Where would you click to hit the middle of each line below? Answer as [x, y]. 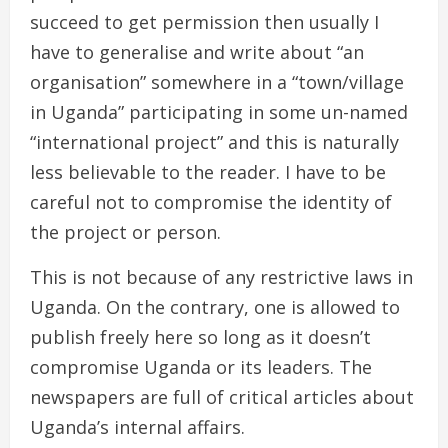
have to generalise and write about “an [197, 51]
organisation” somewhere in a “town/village [217, 81]
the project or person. [125, 231]
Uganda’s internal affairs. [137, 426]
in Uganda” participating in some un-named [219, 111]
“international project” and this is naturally [214, 141]
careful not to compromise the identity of [211, 201]
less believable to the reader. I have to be [208, 171]
